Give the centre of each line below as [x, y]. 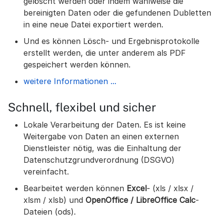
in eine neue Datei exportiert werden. [93, 24]
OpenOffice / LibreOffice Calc [141, 200]
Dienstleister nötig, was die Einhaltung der [102, 148]
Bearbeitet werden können [75, 188]
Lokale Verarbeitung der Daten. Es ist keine [105, 125]
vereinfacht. [46, 172]
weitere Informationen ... [70, 81]
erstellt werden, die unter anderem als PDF [105, 53]
